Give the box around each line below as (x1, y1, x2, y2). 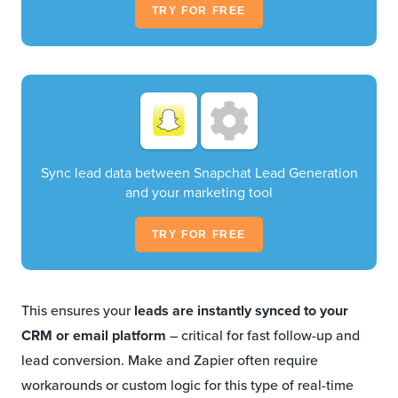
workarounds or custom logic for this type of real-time (21, 375, 354, 396)
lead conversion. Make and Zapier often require (21, 350, 318, 371)
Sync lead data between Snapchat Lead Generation (40, 163, 358, 184)
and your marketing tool (125, 182, 273, 203)
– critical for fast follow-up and (166, 325, 360, 346)
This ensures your (21, 300, 134, 322)
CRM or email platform (21, 325, 166, 346)
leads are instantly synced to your (134, 300, 348, 322)
